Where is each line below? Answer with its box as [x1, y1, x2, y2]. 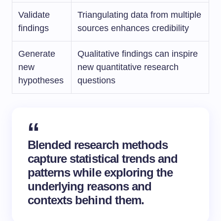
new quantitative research [77, 62, 179, 72]
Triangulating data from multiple [77, 10, 201, 20]
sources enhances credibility [77, 23, 189, 33]
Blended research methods [28, 138, 168, 151]
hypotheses [18, 75, 64, 85]
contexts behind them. [28, 193, 144, 207]
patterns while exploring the [28, 166, 173, 179]
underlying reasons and [28, 180, 151, 193]
